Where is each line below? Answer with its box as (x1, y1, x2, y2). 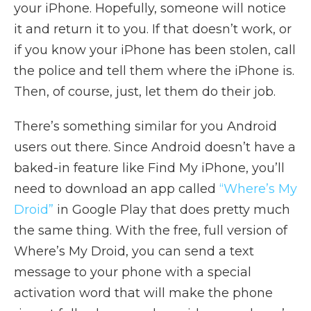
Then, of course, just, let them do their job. (14, 83, 276, 99)
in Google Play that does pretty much (53, 201, 290, 217)
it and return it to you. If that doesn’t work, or (14, 21, 292, 37)
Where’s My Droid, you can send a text (14, 243, 254, 259)
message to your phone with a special (14, 264, 251, 280)
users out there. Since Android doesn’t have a (14, 139, 296, 155)
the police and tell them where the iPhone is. (14, 62, 294, 78)
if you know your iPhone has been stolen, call (14, 42, 296, 58)
